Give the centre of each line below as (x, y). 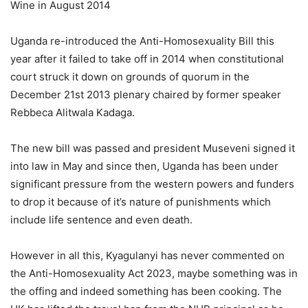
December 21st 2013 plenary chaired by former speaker (146, 94)
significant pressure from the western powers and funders (152, 184)
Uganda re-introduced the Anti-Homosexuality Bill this (142, 41)
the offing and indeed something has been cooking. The (146, 291)
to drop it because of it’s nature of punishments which (141, 201)
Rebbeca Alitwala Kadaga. (73, 112)
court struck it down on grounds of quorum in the (130, 76)
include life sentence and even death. (101, 219)
